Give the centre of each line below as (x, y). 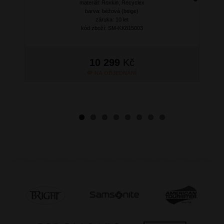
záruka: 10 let (112, 19)
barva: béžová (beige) (112, 11)
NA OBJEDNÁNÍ (116, 73)
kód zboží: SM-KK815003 (112, 28)
